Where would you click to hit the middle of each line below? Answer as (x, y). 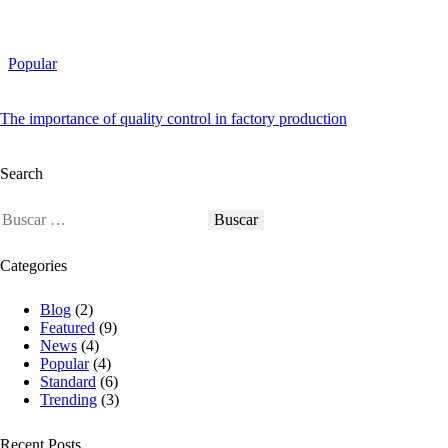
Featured (67, 328)
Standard (68, 382)
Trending (68, 400)
